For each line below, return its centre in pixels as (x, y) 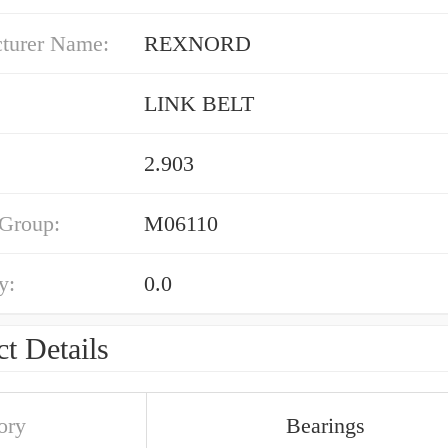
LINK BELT (199, 103)
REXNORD (197, 43)
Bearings (325, 425)
